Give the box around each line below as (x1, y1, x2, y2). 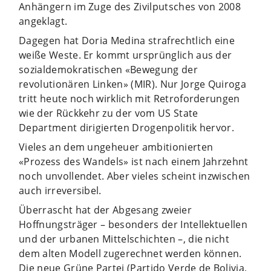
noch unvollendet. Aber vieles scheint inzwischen (19, 169, 250, 183)
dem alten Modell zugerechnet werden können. (19, 246, 242, 260)
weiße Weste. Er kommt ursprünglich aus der (19, 48, 232, 62)
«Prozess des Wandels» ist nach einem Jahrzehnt (19, 154, 249, 168)
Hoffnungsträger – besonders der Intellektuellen (19, 217, 248, 231)
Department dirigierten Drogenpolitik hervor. (19, 120, 235, 134)
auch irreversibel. (19, 183, 102, 197)
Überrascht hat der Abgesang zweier (19, 203, 192, 217)
